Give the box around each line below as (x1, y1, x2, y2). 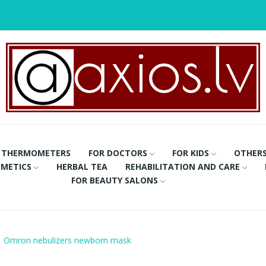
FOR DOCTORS (88, 147, 148, 159)
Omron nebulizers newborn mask (4, 234, 131, 246)
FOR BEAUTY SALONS (71, 174, 159, 186)
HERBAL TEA (56, 160, 107, 172)
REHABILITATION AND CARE (125, 160, 240, 172)
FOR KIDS (172, 147, 210, 159)
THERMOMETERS (1, 147, 71, 159)
